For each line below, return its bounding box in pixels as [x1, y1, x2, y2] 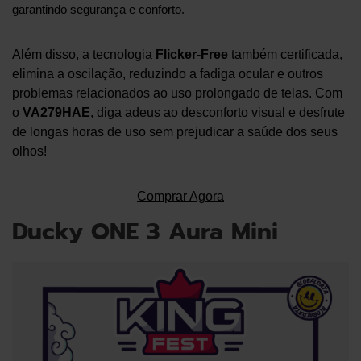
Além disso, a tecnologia [12, 47, 156, 61]
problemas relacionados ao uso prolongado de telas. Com [12, 85, 342, 100]
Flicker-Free [156, 47, 228, 61]
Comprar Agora [137, 189, 224, 203]
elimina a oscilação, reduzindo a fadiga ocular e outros [12, 66, 323, 81]
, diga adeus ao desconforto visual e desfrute [90, 105, 345, 119]
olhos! [12, 143, 47, 158]
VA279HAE [23, 105, 90, 119]
